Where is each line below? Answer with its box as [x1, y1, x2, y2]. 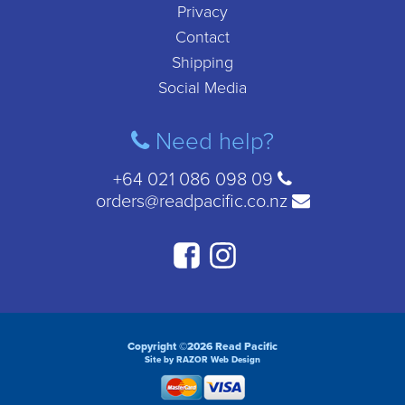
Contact [175, 27, 230, 47]
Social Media [158, 78, 247, 98]
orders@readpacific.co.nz [95, 191, 292, 212]
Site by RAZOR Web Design [145, 354, 260, 365]
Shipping [172, 52, 233, 72]
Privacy [177, 2, 228, 22]
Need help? [149, 127, 274, 155]
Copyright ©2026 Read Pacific [127, 340, 278, 353]
